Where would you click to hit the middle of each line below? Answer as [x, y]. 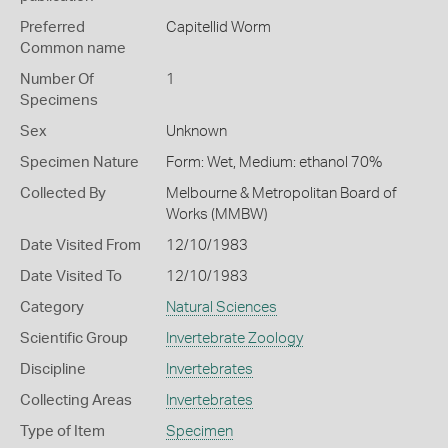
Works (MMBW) [216, 214]
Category [52, 307]
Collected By [63, 193]
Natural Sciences [221, 307]
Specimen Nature [79, 162]
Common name [73, 48]
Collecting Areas [76, 400]
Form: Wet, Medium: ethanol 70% [273, 162]
